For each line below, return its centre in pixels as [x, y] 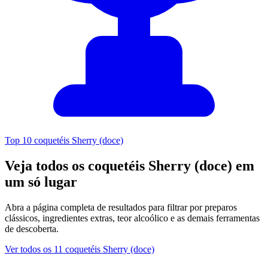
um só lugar [41, 182]
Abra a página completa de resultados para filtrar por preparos [121, 208]
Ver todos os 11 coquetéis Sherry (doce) [80, 249]
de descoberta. [32, 229]
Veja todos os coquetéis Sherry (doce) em [130, 166]
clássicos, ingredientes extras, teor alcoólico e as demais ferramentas [132, 218]
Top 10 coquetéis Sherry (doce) [64, 141]
